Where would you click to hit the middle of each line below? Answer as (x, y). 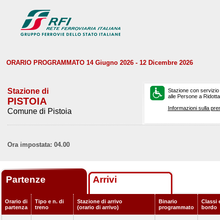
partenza (16, 207)
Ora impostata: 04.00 (39, 145)
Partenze (27, 179)
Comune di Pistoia (40, 111)
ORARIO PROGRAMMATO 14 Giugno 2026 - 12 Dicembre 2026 (100, 63)
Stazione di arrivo (100, 201)
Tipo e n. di (49, 201)
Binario (168, 201)
